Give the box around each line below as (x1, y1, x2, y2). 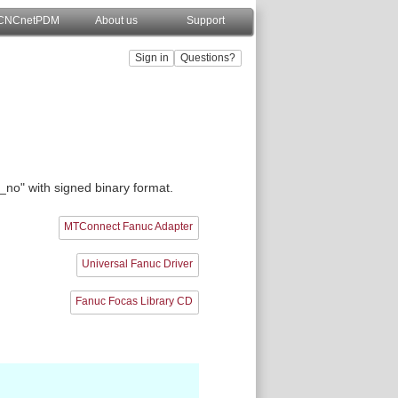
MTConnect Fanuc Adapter (64, 220, 194, 234)
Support (186, 14, 225, 27)
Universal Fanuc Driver (82, 258, 194, 271)
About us (95, 14, 138, 27)
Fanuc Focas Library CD (76, 295, 194, 308)
